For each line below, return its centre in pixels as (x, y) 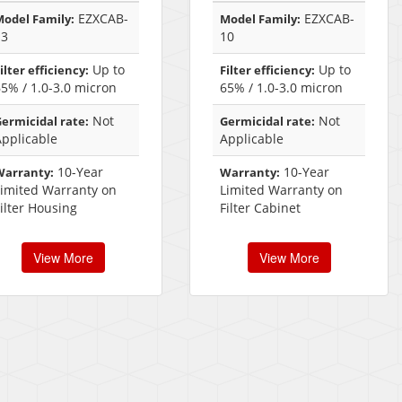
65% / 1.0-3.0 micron (281, 88)
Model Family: (260, 19)
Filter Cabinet (260, 208)
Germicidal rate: (267, 122)
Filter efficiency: (267, 70)
